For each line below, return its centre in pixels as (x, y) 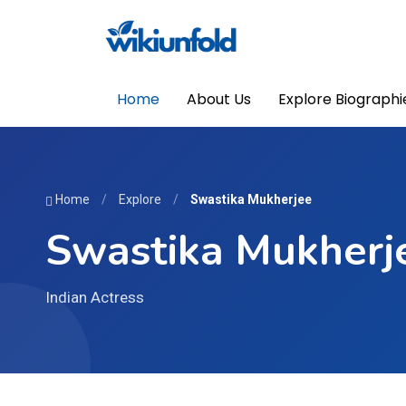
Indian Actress (95, 297)
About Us (219, 99)
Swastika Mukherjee (251, 199)
